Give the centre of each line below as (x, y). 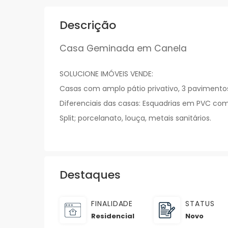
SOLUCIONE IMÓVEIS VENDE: (106, 74)
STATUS (200, 204)
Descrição (88, 25)
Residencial (113, 216)
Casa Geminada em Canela (123, 49)
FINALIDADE (112, 204)
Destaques (90, 175)
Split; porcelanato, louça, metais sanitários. (135, 118)
